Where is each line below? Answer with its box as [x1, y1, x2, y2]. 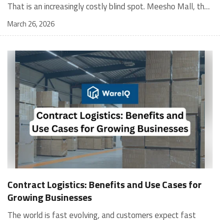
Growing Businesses [7, 189, 92, 205]
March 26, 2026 [7, 18, 55, 29]
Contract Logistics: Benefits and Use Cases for [7, 176, 202, 192]
